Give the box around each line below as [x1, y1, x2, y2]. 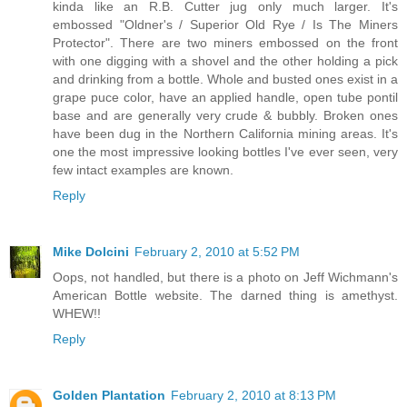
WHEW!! [53, 306, 101, 322]
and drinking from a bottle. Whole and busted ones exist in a [53, 72, 398, 87]
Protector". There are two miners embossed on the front [53, 35, 398, 51]
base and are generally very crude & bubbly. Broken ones [53, 108, 398, 124]
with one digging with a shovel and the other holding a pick [53, 54, 398, 69]
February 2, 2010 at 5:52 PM [134, 244, 300, 260]
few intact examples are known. [53, 163, 233, 178]
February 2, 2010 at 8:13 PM [171, 388, 336, 403]
